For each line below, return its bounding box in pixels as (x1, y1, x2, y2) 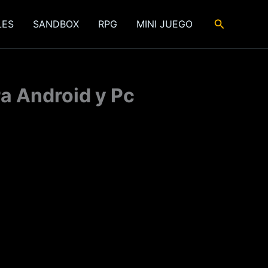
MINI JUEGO (136, 18, 193, 30)
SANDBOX (32, 18, 79, 30)
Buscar (213, 16, 248, 29)
